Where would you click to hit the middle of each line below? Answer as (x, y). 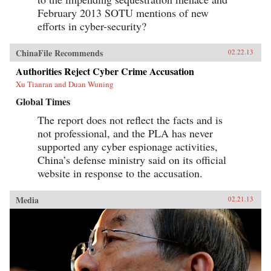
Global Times (43, 102)
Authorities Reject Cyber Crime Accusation (105, 71)
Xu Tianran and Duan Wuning (65, 84)
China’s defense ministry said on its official (132, 160)
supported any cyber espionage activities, (128, 147)
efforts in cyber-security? (92, 26)
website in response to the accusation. (120, 173)
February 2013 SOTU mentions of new (123, 13)
